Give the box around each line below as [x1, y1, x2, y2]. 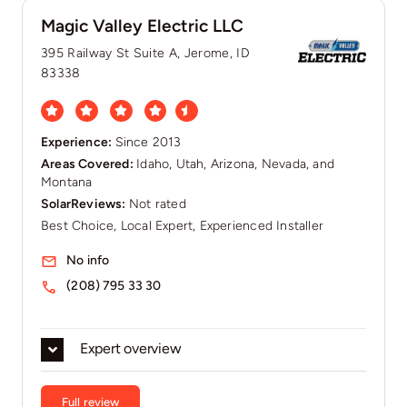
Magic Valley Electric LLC [40, 15, 243, 36]
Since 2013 [114, 134, 182, 151]
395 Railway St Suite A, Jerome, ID [40, 45, 250, 61]
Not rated [128, 196, 186, 213]
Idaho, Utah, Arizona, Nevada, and [136, 156, 335, 173]
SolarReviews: [40, 196, 129, 213]
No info [66, 253, 110, 269]
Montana [40, 174, 93, 191]
